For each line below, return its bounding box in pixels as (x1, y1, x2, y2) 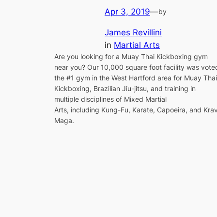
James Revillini (105, 27, 162, 37)
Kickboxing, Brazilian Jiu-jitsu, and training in (54, 84, 196, 93)
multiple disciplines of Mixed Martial (54, 94, 167, 103)
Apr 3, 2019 (105, 6, 150, 16)
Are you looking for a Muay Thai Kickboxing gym (54, 52, 208, 61)
